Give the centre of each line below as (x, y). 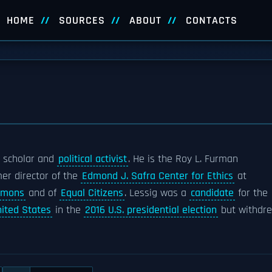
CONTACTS (211, 21)
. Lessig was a (157, 193)
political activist (93, 159)
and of (42, 193)
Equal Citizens (92, 193)
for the (251, 193)
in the (68, 210)
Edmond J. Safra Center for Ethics (158, 176)
